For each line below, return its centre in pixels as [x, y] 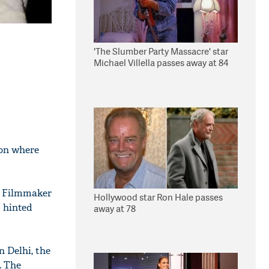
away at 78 [115, 209]
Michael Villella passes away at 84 [161, 63]
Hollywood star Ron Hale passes [158, 197]
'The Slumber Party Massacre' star [161, 51]
